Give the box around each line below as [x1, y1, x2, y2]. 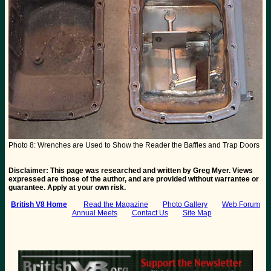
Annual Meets [71, 209, 117, 218]
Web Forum [222, 200, 260, 209]
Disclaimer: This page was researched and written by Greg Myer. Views [8, 166, 253, 175]
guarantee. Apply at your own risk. [8, 183, 126, 192]
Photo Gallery [163, 200, 207, 209]
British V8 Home [11, 200, 67, 209]
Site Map [182, 209, 212, 218]
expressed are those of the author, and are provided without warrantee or [8, 175, 259, 184]
